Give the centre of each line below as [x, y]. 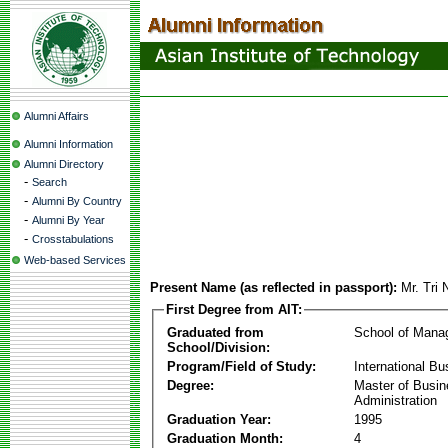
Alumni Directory [64, 164]
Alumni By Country [77, 201]
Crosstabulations [73, 239]
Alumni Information [68, 144]
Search [49, 182]
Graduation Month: [225, 438]
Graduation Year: [219, 419]
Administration [395, 400]
